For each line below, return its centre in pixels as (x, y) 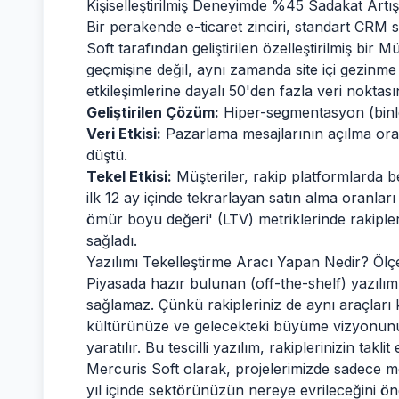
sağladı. (112, 240)
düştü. (107, 155)
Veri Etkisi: (124, 134)
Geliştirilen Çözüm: (153, 112)
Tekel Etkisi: (129, 176)
